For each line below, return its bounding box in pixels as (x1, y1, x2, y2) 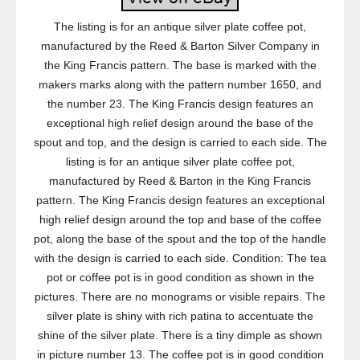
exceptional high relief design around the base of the (47, 117, 313, 129)
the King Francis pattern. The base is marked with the (43, 59, 317, 72)
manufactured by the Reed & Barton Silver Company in (40, 39, 320, 52)
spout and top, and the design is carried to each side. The (33, 136, 327, 149)
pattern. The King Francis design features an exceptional (35, 194, 325, 207)
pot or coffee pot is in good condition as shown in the (46, 271, 314, 284)
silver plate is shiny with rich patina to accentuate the (47, 309, 313, 322)
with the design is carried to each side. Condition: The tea (34, 252, 326, 264)
